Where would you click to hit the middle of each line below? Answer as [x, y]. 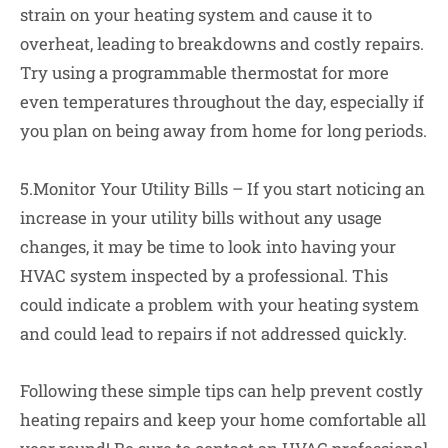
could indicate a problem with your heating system [219, 304]
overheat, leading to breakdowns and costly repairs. [222, 44]
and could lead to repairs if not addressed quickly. [213, 333]
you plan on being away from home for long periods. [223, 131]
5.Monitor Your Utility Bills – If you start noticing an [222, 188]
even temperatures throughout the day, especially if [222, 102]
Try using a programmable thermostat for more [204, 73]
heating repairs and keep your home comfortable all [223, 420]
